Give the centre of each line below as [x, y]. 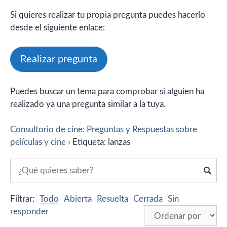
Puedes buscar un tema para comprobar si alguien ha [107, 91]
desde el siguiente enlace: [58, 27]
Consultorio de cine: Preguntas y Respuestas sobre [104, 130]
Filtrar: [22, 199]
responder [29, 212]
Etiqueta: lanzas [101, 142]
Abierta [78, 199]
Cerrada [148, 199]
